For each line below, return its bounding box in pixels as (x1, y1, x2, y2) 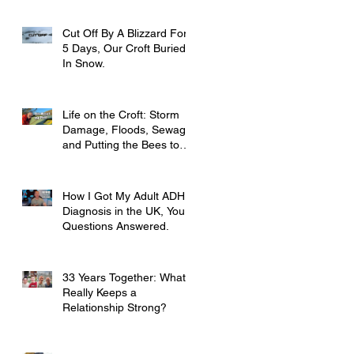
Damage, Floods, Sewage (62, 123, 192, 137)
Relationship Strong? (62, 301, 167, 314)
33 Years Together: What (62, 271, 186, 284)
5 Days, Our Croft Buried (62, 42, 186, 55)
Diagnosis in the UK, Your (62, 205, 189, 218)
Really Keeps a (62, 286, 137, 299)
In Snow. (62, 57, 105, 70)
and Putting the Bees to (62, 138, 179, 152)
